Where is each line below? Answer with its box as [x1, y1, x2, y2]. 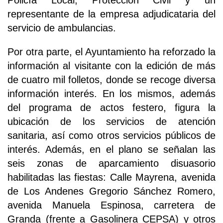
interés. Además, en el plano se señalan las [7, 144, 216, 155]
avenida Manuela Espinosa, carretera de [7, 200, 216, 211]
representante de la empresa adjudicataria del [7, 8, 216, 20]
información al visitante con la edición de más [7, 60, 216, 72]
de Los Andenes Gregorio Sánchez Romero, [7, 186, 216, 197]
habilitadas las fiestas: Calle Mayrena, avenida [7, 172, 216, 183]
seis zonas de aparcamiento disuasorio [7, 158, 216, 169]
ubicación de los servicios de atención [7, 116, 216, 127]
